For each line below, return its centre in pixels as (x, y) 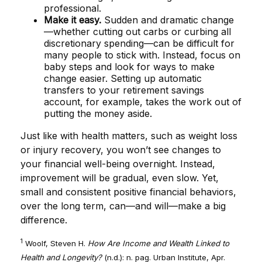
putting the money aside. (98, 114)
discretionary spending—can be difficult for (139, 44)
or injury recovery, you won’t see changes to (121, 150)
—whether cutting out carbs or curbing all (137, 32)
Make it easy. (73, 20)
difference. (44, 220)
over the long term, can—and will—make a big (123, 206)
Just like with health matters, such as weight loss (129, 136)
